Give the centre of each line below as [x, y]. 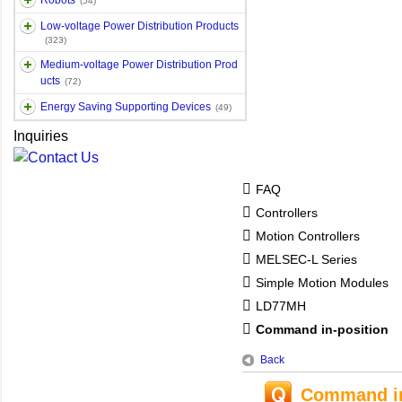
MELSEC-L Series [306, 259]
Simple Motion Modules [322, 282]
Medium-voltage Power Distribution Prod [139, 65]
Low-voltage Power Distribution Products [140, 26]
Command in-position [322, 329]
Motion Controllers [308, 236]
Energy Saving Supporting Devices [126, 107]
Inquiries [41, 136]
